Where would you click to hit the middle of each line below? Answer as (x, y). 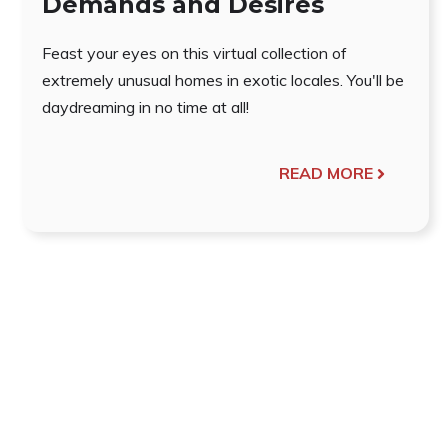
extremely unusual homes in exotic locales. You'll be (223, 80)
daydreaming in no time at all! (145, 107)
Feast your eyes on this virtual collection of (194, 53)
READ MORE (325, 173)
